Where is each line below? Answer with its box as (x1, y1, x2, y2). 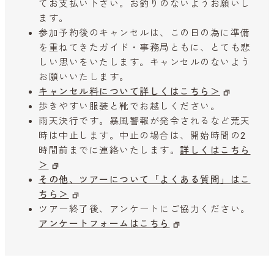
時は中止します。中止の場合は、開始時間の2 (39, 130, 246, 142)
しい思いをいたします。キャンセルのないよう (39, 57, 251, 68)
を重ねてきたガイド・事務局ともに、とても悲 (39, 42, 251, 54)
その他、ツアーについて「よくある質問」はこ (39, 174, 251, 186)
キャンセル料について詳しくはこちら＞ (39, 86, 220, 98)
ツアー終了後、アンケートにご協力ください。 (39, 204, 251, 215)
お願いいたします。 (39, 72, 130, 83)
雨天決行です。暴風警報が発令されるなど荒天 (39, 116, 251, 127)
